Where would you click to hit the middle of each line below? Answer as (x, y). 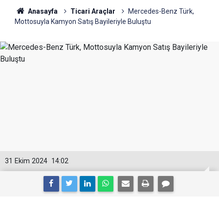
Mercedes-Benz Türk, (161, 11)
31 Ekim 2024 (26, 161)
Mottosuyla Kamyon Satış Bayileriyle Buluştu (83, 22)
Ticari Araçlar (93, 11)
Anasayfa (42, 11)
